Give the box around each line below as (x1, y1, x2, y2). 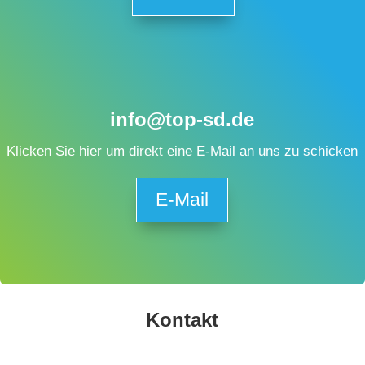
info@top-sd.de (109, 108, 254, 131)
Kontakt (146, 309, 219, 332)
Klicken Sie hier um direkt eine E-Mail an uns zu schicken (6, 143, 358, 160)
